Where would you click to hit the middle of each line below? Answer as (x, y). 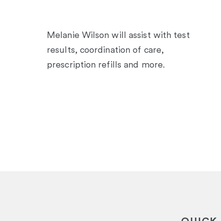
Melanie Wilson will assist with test (118, 35)
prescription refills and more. (106, 65)
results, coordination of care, (106, 50)
